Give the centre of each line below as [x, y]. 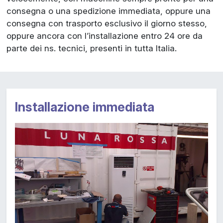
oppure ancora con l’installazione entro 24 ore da [104, 36]
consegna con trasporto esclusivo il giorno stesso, [107, 23]
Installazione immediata [84, 107]
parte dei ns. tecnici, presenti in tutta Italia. [91, 48]
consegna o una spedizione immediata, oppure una [108, 11]
